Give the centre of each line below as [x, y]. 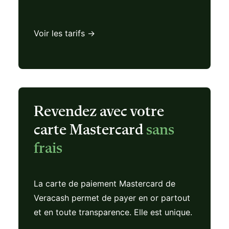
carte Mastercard [90, 130]
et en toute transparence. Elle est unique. [113, 212]
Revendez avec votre [99, 112]
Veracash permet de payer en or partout [112, 198]
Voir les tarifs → [64, 33]
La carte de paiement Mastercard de [105, 184]
